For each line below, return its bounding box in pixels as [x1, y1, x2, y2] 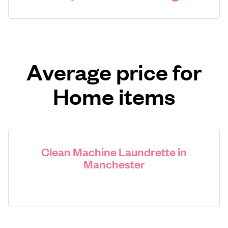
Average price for [26, 58, 202, 85]
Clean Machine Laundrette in [41, 144, 187, 159]
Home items [53, 82, 175, 110]
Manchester [83, 156, 145, 171]
